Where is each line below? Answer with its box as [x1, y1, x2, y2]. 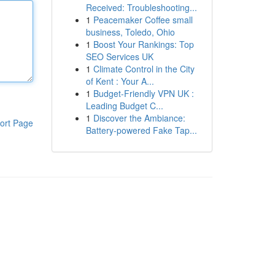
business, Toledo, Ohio [85, 26, 175, 38]
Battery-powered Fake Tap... [85, 124, 197, 136]
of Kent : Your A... [85, 75, 154, 87]
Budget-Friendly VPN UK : [93, 87, 194, 99]
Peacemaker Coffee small [93, 14, 193, 26]
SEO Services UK [85, 50, 153, 63]
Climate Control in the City [93, 63, 195, 75]
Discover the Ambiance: [93, 112, 185, 124]
